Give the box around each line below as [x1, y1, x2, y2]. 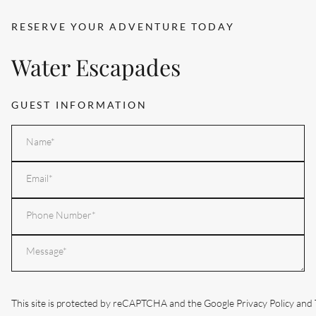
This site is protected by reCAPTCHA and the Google [11, 298, 236, 310]
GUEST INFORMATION [11, 99, 147, 111]
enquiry [11, 255, 48, 268]
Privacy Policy [236, 298, 294, 310]
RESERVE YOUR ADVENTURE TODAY [11, 21, 235, 33]
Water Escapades [11, 50, 181, 83]
